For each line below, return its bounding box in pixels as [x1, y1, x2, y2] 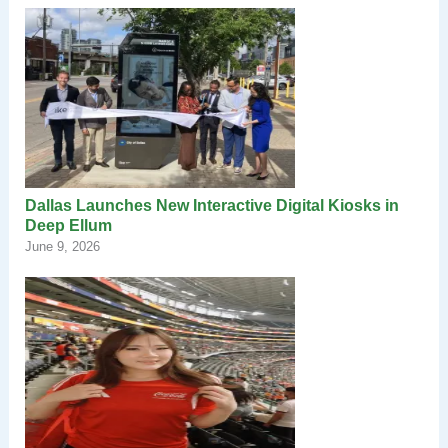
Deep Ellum [24, 216, 112, 234]
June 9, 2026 [24, 238, 100, 254]
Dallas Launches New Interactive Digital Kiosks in [24, 196, 399, 214]
